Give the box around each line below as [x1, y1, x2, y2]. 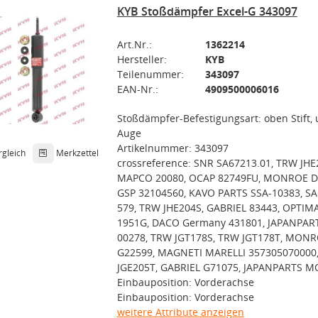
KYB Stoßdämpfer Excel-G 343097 [116, 4, 297, 19]
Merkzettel [55, 146, 99, 159]
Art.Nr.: [116, 38, 152, 51]
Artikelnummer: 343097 [116, 141, 229, 155]
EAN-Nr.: [116, 82, 158, 96]
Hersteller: [116, 53, 167, 66]
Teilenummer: [116, 67, 184, 81]
